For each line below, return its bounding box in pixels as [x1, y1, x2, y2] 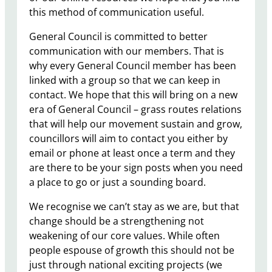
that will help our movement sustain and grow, [29, 117, 242, 131]
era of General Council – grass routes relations [29, 103, 242, 117]
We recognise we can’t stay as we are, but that [29, 200, 239, 214]
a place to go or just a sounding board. [29, 175, 206, 189]
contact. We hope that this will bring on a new [29, 88, 237, 102]
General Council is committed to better [29, 30, 208, 44]
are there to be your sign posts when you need [29, 161, 243, 175]
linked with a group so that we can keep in [29, 73, 220, 87]
